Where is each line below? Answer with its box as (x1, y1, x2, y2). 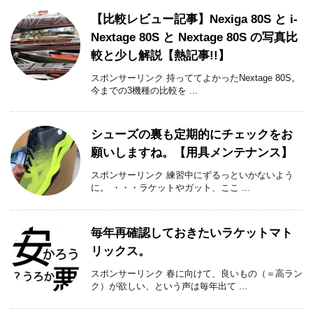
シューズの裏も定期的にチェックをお (91, 128, 293, 142)
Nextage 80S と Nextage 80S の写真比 (91, 31, 298, 45)
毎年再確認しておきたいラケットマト (91, 226, 293, 240)
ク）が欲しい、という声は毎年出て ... (91, 281, 247, 292)
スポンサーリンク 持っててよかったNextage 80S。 (91, 73, 300, 84)
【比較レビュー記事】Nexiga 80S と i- (91, 13, 298, 27)
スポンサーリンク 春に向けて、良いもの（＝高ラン (91, 268, 303, 279)
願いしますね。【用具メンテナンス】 (91, 146, 293, 160)
